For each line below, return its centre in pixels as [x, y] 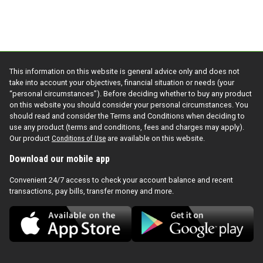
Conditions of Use [79, 138]
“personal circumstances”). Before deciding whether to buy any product [131, 93]
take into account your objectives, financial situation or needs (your [122, 82]
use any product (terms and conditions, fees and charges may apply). [127, 127]
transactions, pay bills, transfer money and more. [92, 191]
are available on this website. [155, 138]
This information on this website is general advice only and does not [124, 71]
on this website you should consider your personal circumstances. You [129, 104]
